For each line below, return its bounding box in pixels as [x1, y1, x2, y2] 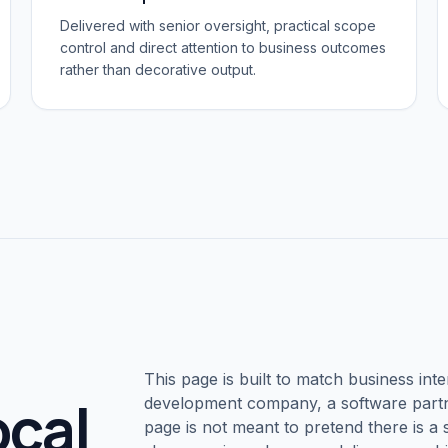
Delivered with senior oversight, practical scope [59, 17, 376, 34]
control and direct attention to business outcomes [59, 39, 386, 56]
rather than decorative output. [59, 61, 256, 78]
